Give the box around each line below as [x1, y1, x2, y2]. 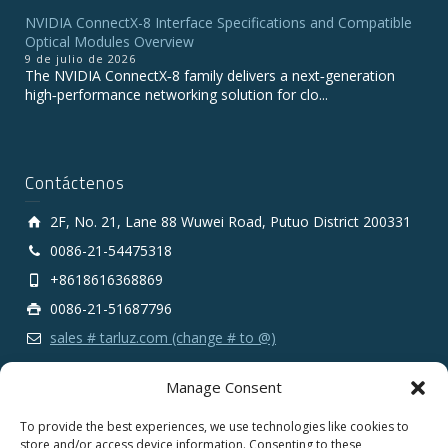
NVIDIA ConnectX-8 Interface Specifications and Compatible [25, 13, 412, 33]
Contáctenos [25, 170, 125, 197]
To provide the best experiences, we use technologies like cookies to [20, 418, 409, 435]
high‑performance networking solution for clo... [25, 85, 328, 105]
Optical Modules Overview [25, 32, 194, 52]
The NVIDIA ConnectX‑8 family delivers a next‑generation [25, 66, 395, 86]
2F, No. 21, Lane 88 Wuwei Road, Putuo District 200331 [50, 212, 411, 232]
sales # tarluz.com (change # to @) [50, 328, 276, 348]
